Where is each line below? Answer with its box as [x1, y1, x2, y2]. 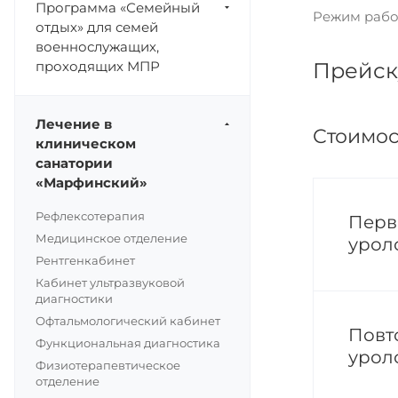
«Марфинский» [36, 174, 147, 191]
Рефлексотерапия [36, 209, 145, 223]
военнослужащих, [36, 38, 159, 55]
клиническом [36, 135, 136, 152]
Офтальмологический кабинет [36, 314, 220, 328]
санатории [36, 155, 113, 171]
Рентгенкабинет [36, 253, 135, 267]
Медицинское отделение [36, 231, 187, 245]
